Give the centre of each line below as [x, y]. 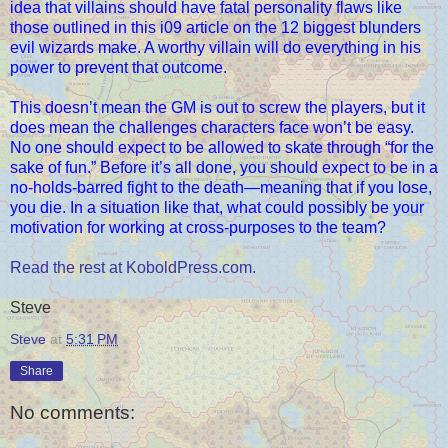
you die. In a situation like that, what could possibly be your [217, 207]
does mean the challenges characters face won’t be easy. [212, 127]
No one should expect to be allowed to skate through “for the [222, 147]
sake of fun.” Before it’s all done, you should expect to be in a [224, 167]
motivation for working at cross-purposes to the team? [198, 227]
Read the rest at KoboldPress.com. [133, 267]
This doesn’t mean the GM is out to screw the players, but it [217, 107]
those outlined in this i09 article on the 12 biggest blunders [215, 27]
